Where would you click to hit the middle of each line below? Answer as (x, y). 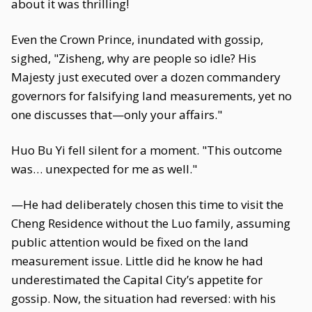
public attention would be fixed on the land (130, 242)
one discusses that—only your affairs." (117, 115)
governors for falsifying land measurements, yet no (151, 96)
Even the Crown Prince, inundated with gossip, (137, 39)
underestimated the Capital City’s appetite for (137, 280)
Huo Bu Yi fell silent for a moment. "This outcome (147, 150)
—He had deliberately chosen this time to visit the (147, 204)
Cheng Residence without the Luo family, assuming (151, 223)
